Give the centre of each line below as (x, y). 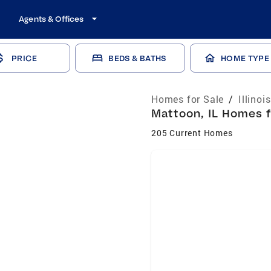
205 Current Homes (192, 133)
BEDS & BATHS (137, 58)
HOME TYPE (245, 58)
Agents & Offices (51, 19)
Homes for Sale (188, 99)
